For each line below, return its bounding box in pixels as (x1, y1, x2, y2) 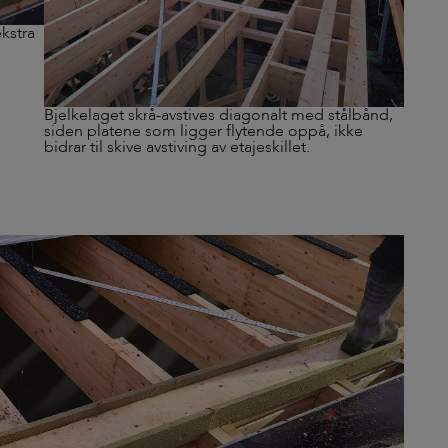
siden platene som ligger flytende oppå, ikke (44, 120, 363, 143)
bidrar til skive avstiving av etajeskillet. (44, 136, 310, 159)
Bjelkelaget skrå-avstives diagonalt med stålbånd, (44, 104, 393, 127)
